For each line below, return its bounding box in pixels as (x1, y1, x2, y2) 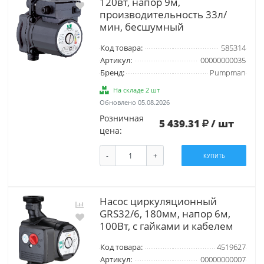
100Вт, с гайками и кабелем (99, 219, 233, 233)
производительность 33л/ (99, 7, 227, 21)
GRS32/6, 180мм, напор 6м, (99, 207, 230, 221)
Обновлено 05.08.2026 (99, 97, 170, 107)
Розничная (99, 112, 144, 124)
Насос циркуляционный (99, 194, 217, 209)
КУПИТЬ (203, 151, 225, 160)
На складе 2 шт (113, 85, 160, 94)
